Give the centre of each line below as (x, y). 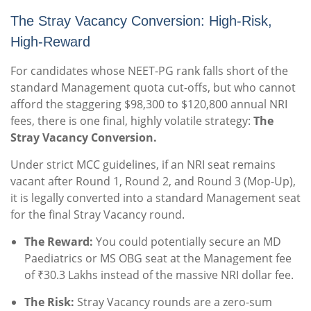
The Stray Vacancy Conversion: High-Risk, (141, 21)
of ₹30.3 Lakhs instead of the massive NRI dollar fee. (159, 275)
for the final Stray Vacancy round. (98, 215)
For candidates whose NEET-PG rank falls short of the (149, 71)
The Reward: (59, 242)
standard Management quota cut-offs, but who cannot (153, 88)
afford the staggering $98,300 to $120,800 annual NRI (149, 104)
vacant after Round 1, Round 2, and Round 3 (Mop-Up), (153, 182)
